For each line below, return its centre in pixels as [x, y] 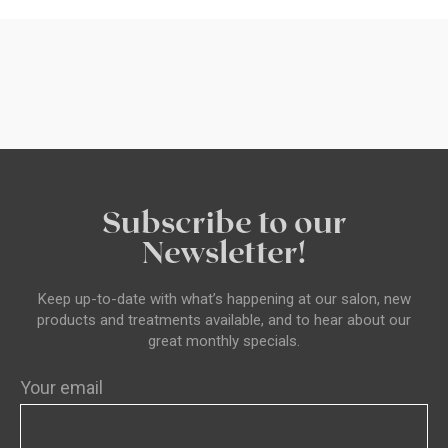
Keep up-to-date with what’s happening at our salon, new [224, 299]
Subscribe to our [224, 224]
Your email [61, 388]
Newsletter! [224, 254]
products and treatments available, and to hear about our [224, 320]
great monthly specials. [224, 341]
